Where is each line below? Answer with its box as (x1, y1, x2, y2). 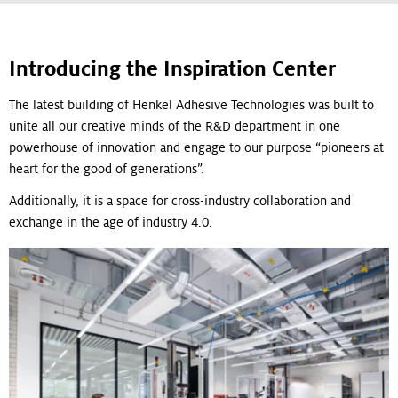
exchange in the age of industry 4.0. (9, 214, 212, 229)
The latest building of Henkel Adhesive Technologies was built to (9, 97, 374, 112)
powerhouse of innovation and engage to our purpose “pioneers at (9, 139, 384, 155)
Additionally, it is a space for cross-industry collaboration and (9, 193, 351, 208)
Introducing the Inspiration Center (9, 57, 336, 80)
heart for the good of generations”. (9, 161, 204, 176)
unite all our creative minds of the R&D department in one (9, 118, 340, 133)
